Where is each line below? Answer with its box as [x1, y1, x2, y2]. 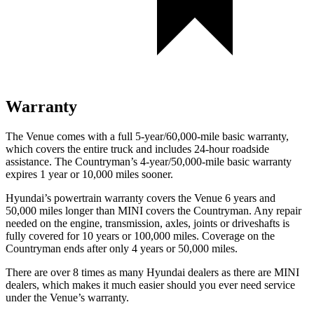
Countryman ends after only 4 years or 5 [6, 242, 184, 254]
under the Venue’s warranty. [6, 291, 129, 303]
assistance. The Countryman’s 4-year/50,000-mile [6, 155, 224, 168]
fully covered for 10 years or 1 [6, 229, 139, 242]
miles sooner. [113, 168, 173, 180]
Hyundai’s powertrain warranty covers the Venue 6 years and [6, 191, 275, 204]
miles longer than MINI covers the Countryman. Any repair [36, 204, 301, 217]
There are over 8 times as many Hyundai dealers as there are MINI [6, 266, 299, 278]
